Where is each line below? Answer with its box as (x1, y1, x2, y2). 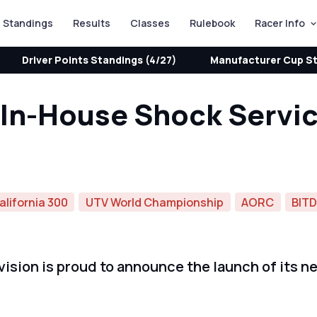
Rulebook (189, 16, 235, 30)
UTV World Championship (85, 194, 224, 210)
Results (72, 16, 110, 30)
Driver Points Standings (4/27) (22, 53, 176, 67)
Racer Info (254, 16, 305, 30)
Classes (129, 16, 170, 30)
